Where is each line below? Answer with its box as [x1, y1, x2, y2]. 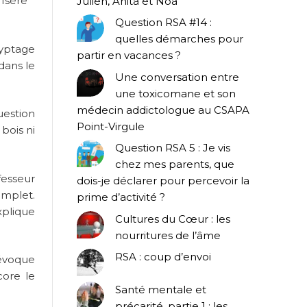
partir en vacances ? [77, 49, 181, 62]
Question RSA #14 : [115, 16, 212, 29]
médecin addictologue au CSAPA [77, 103, 249, 116]
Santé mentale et [115, 282, 206, 296]
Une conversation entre [115, 70, 239, 84]
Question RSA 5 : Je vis [115, 141, 230, 155]
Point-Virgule [77, 119, 145, 133]
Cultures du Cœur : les [115, 212, 230, 225]
